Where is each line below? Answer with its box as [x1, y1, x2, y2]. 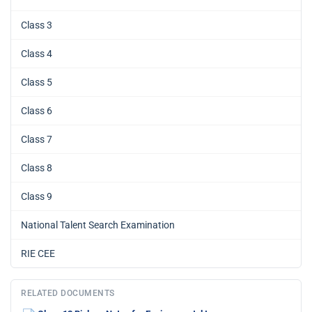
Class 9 [21, 190, 52, 202]
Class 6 [21, 104, 52, 116]
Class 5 [21, 76, 52, 88]
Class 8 [21, 162, 52, 173]
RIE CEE [21, 247, 55, 259]
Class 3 [21, 19, 52, 31]
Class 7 [21, 133, 52, 145]
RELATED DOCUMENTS [21, 288, 115, 298]
